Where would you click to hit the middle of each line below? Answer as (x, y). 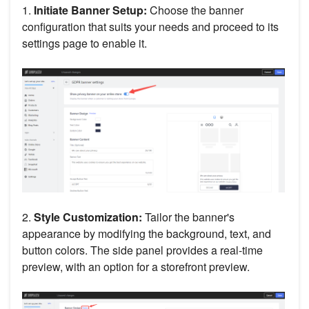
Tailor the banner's (188, 217)
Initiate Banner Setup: (90, 10)
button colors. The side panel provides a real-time (142, 250)
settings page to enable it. (84, 43)
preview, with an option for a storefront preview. (136, 266)
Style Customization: (88, 217)
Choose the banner (195, 10)
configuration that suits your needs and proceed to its (150, 26)
